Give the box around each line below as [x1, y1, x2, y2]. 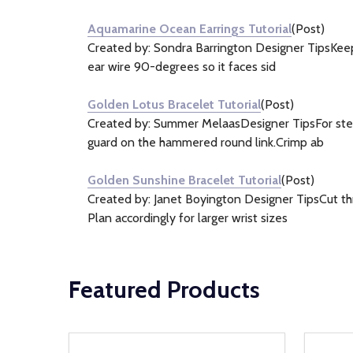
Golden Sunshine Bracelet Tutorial [87, 173, 281, 188]
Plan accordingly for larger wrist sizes [87, 210, 288, 225]
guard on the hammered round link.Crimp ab [87, 135, 324, 150]
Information [69, 23, 166, 46]
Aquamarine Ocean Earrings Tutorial [87, 21, 292, 36]
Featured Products [69, 275, 260, 304]
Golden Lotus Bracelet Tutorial [87, 97, 261, 112]
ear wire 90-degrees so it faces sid [87, 59, 276, 74]
